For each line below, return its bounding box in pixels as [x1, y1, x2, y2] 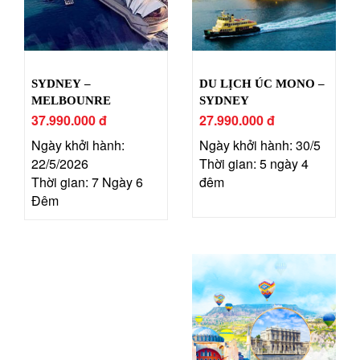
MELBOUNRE [31, 93, 111, 107]
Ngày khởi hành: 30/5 [199, 135, 321, 154]
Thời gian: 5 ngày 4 [199, 153, 309, 173]
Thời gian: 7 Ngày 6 [31, 172, 143, 191]
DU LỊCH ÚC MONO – [199, 76, 325, 90]
